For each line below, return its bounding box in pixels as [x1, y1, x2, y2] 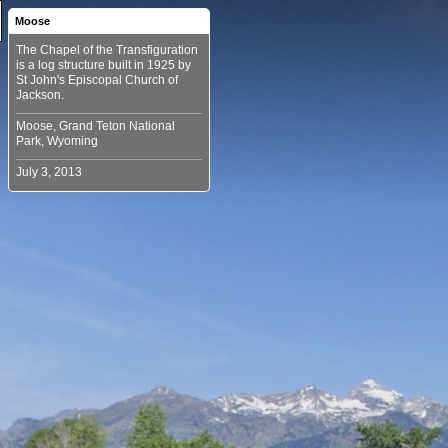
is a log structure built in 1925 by [16, 58, 191, 72]
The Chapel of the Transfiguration [16, 43, 198, 57]
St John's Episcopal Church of [16, 73, 178, 87]
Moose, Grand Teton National [16, 119, 175, 133]
